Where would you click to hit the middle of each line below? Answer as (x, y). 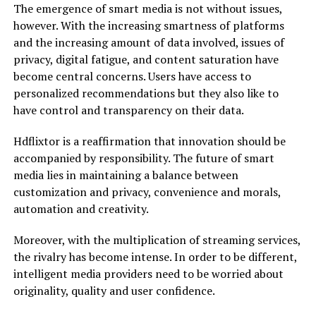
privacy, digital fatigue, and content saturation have (146, 59)
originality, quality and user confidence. (114, 291)
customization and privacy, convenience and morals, (147, 192)
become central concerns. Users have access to (132, 76)
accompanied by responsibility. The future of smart (144, 158)
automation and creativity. (81, 209)
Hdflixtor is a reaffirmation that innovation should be (149, 141)
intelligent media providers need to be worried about (148, 274)
